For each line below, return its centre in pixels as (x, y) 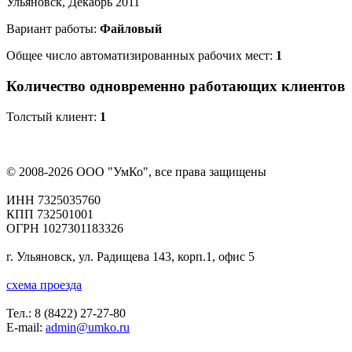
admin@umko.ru (88, 327)
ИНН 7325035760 (53, 200)
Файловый (131, 29)
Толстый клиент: (53, 116)
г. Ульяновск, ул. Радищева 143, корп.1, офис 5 (130, 256)
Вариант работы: (53, 29)
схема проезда (44, 284)
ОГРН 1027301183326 (65, 228)
